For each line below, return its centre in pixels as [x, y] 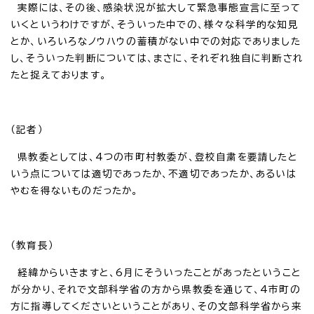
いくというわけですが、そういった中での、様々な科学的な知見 [155, 24]
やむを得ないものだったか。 [75, 190]
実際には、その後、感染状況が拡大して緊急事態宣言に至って [156, 7]
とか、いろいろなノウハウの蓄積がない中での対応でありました [156, 41]
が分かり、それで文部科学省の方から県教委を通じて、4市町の [156, 289]
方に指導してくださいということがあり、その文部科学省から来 [156, 306]
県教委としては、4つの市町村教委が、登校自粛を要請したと [154, 157]
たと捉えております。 [59, 75]
